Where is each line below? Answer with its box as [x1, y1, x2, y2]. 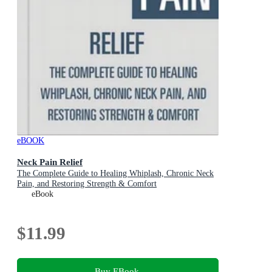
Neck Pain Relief [17, 156, 83, 167]
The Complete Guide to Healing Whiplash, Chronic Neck [17, 168, 214, 178]
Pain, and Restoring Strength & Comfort [17, 178, 157, 188]
